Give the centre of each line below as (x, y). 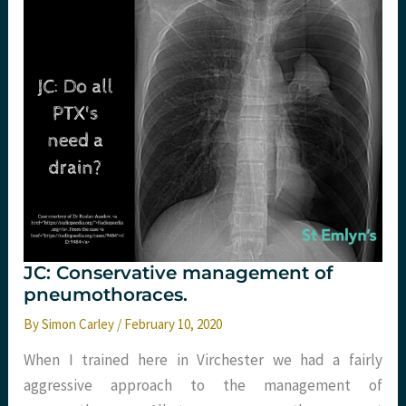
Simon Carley (80, 324)
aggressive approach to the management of (203, 386)
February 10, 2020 (174, 324)
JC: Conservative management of (179, 273)
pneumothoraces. (106, 295)
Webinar (68, 24)
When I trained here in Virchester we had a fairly (203, 360)
